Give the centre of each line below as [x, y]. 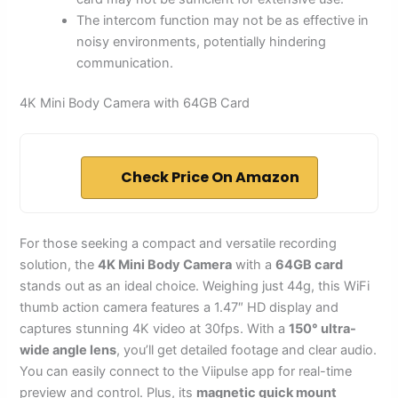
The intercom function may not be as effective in [223, 20]
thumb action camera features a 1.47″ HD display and [179, 308]
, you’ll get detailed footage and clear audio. [247, 350]
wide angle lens [68, 350]
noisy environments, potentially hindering [202, 41]
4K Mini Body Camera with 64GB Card [135, 103]
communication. [125, 63]
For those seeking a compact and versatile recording [179, 244]
